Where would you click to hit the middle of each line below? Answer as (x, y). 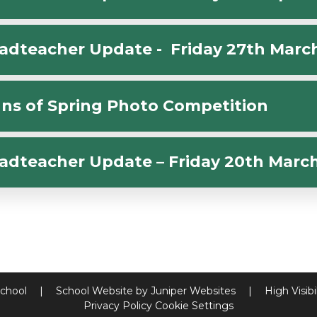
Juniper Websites (193, 291)
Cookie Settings (194, 306)
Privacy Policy (118, 306)
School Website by (103, 291)
